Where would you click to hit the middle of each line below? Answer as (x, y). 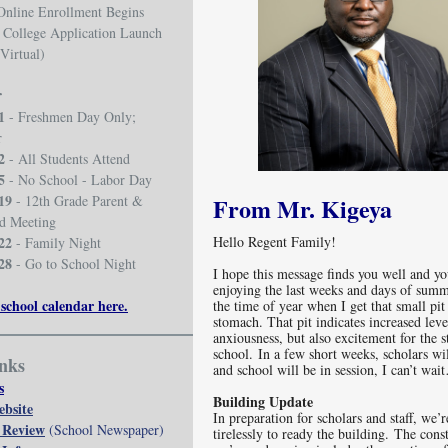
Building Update (263, 401)
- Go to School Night (74, 263)
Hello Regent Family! (274, 241)
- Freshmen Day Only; (70, 116)
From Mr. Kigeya (302, 208)
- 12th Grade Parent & (77, 200)
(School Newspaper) (104, 429)
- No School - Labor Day (78, 179)
